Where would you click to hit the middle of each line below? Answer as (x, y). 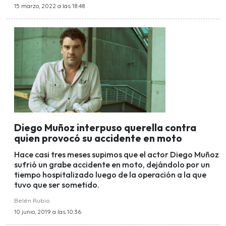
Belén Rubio (32, 201)
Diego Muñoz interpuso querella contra (105, 127)
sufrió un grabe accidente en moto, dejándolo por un (112, 165)
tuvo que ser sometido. (57, 185)
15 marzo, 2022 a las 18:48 (50, 6)
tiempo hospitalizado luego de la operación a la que (110, 175)
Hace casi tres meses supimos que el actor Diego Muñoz (117, 155)
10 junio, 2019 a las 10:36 (48, 212)
